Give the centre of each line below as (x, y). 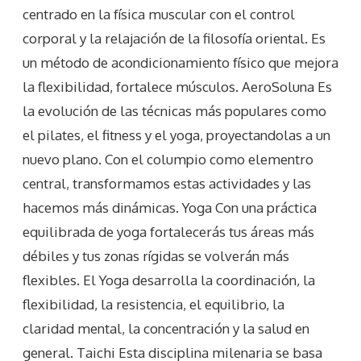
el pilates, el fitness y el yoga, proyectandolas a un (176, 135)
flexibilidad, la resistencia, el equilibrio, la (154, 305)
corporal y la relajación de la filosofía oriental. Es (174, 39)
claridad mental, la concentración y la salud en (166, 329)
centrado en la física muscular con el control (159, 15)
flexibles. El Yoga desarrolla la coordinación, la (169, 280)
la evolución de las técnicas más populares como (174, 111)
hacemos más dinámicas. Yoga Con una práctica (170, 208)
